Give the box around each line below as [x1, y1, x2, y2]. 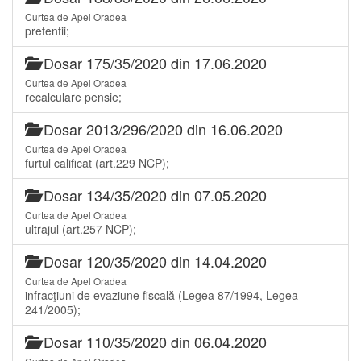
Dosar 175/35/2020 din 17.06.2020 [39, 52, 267, 73]
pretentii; [25, 22, 69, 39]
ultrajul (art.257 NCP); [25, 220, 136, 237]
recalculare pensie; [25, 88, 122, 105]
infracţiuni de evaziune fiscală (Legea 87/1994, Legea [25, 286, 298, 303]
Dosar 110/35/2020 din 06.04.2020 [39, 330, 267, 352]
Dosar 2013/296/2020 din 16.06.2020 [39, 118, 283, 139]
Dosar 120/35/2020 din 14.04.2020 [39, 250, 267, 272]
